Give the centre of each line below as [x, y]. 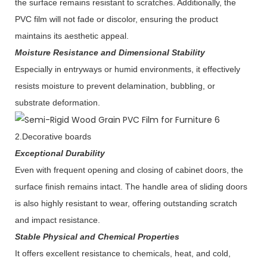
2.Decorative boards [53, 137]
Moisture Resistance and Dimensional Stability [110, 53]
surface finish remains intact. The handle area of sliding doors [131, 187]
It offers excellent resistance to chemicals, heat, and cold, [123, 254]
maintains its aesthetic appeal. [72, 36]
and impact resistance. [58, 220]
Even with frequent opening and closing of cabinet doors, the [129, 170]
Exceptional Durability [60, 153]
